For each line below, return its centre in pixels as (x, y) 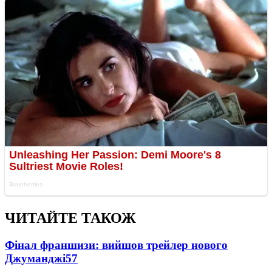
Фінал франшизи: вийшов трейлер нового (116, 245)
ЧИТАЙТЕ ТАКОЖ (70, 218)
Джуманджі (35, 259)
